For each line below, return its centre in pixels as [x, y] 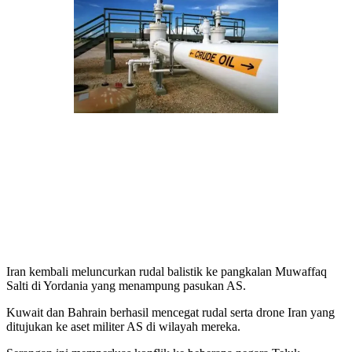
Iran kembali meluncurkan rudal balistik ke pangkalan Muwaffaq [167, 271]
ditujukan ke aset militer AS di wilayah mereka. [123, 326]
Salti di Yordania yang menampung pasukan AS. [126, 285]
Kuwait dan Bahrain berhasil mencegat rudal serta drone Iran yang [170, 312]
